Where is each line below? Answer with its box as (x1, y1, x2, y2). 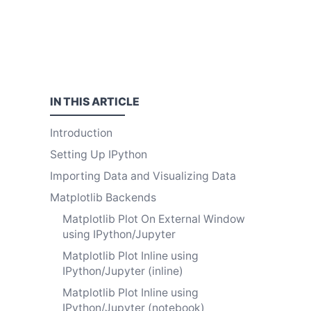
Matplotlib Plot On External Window (62, 212, 245, 226)
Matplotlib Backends (50, 190, 156, 204)
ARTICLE (92, 95, 140, 109)
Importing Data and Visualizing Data (50, 169, 236, 183)
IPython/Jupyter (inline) (62, 264, 183, 278)
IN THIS (50, 95, 92, 109)
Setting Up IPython (50, 147, 147, 161)
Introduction (50, 126, 112, 140)
